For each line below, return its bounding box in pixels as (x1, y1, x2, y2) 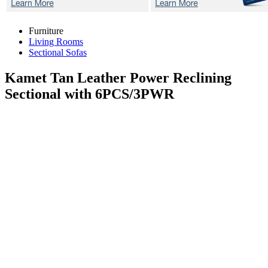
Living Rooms (29, 36, 83, 47)
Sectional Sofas (29, 47, 87, 57)
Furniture (29, 26, 63, 36)
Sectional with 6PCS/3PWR (5, 86, 174, 102)
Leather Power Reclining (77, 69, 232, 86)
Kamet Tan (5, 69, 77, 86)
